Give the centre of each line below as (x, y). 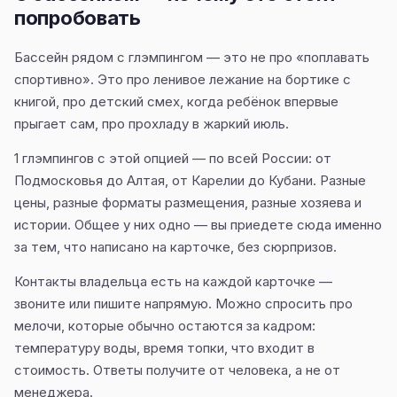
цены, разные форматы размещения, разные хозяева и (188, 202)
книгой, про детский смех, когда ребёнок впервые (176, 101)
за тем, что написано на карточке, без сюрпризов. (175, 247)
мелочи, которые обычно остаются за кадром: (165, 326)
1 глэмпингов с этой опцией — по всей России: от (173, 158)
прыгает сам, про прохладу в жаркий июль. (152, 124)
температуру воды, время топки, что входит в (164, 348)
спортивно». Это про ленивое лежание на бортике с (183, 79)
